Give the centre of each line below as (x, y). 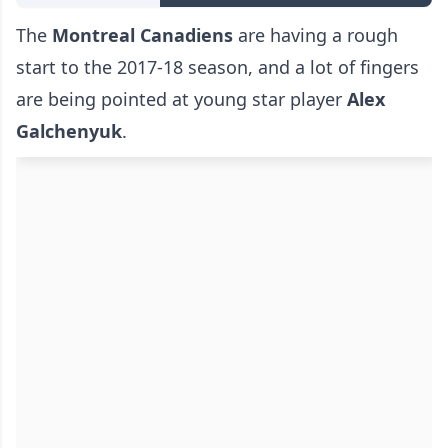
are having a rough (315, 35)
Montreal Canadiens (140, 35)
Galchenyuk (69, 131)
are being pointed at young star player (179, 99)
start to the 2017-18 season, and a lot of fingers (217, 67)
